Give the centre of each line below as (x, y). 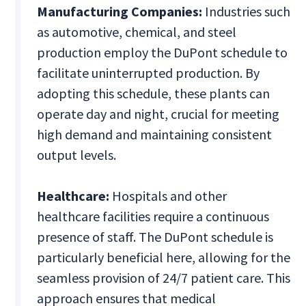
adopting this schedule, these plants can (154, 94)
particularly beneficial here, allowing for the (164, 258)
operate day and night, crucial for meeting (158, 114)
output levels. (77, 155)
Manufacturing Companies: (120, 12)
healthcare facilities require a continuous (153, 217)
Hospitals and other (170, 196)
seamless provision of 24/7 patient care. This (164, 278)
